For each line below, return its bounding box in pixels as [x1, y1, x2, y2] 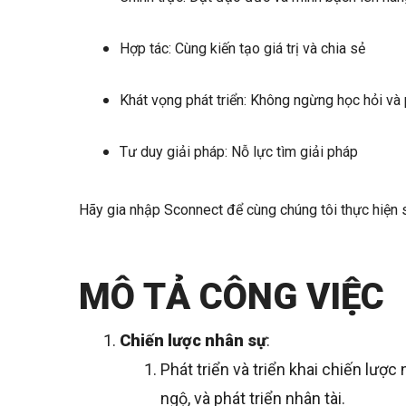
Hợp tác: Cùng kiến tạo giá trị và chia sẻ [120, 40, 369, 58]
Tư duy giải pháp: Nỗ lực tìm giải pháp [120, 143, 358, 161]
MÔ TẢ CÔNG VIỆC [79, 275, 393, 319]
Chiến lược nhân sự [120, 331, 266, 351]
